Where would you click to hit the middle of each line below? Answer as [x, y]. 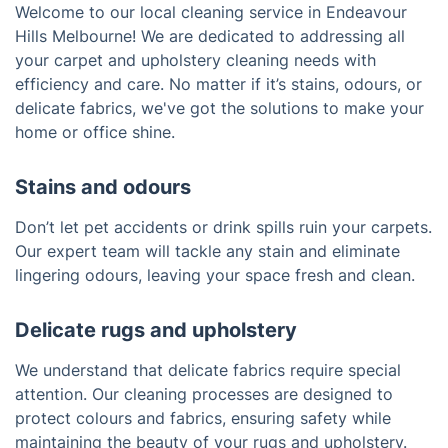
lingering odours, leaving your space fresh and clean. [215, 275]
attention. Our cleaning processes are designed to [204, 394]
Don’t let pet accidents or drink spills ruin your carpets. [223, 227]
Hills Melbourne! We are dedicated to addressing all [210, 36]
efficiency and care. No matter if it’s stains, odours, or [218, 84]
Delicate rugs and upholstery [156, 330]
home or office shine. [95, 132]
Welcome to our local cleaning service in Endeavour [211, 12]
